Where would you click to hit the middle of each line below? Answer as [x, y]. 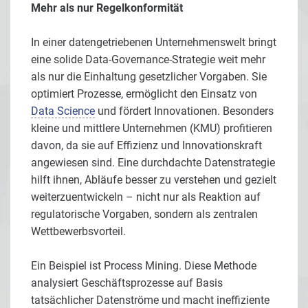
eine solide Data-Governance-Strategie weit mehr [148, 59]
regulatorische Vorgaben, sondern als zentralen [144, 214]
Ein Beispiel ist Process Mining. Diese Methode [144, 265]
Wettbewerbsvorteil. [78, 231]
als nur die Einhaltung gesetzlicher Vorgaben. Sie [149, 76]
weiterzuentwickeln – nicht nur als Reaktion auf [146, 197]
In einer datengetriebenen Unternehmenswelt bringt [154, 42]
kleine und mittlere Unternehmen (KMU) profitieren [152, 128]
